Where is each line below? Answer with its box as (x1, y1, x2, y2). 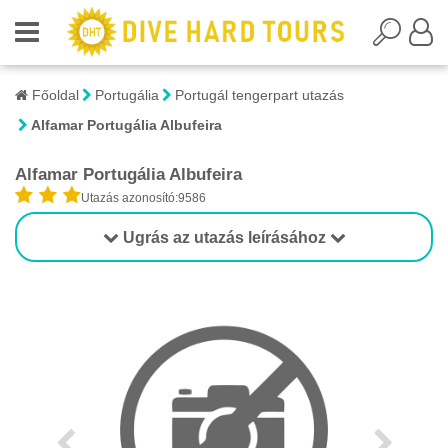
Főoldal (28, 87, 79, 103)
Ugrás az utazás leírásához (118, 229, 330, 246)
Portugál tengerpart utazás (175, 87, 344, 103)
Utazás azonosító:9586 (81, 191, 206, 205)
